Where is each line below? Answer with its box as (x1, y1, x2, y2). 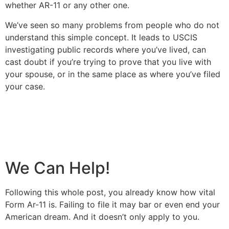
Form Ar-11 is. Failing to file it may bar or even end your (5, 199, 220, 210)
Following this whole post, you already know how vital (5, 187, 215, 197)
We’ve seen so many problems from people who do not (5, 19, 219, 30)
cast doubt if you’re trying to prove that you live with (5, 56, 211, 67)
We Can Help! (5, 157, 114, 178)
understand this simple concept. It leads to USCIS (5, 32, 197, 42)
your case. (5, 81, 50, 91)
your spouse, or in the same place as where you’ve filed (5, 68, 220, 79)
